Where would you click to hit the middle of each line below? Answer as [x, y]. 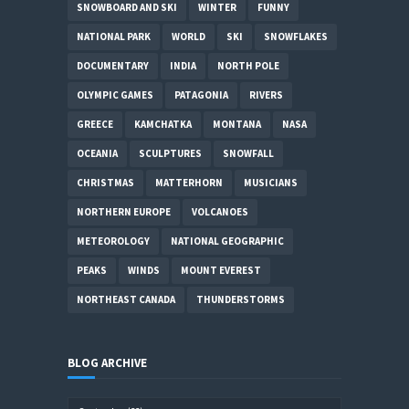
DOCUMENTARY [113, 66]
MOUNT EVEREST [221, 271]
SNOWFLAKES [296, 37]
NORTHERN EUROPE [124, 212]
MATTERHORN [189, 183]
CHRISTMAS [105, 183]
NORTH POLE [248, 66]
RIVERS [266, 95]
